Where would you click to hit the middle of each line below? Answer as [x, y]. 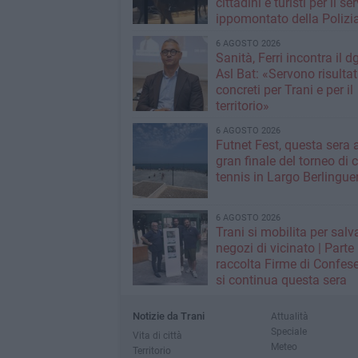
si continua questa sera [281, 280]
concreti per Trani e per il [284, 90]
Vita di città [157, 336]
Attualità [289, 316]
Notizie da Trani [168, 316]
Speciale [288, 332]
